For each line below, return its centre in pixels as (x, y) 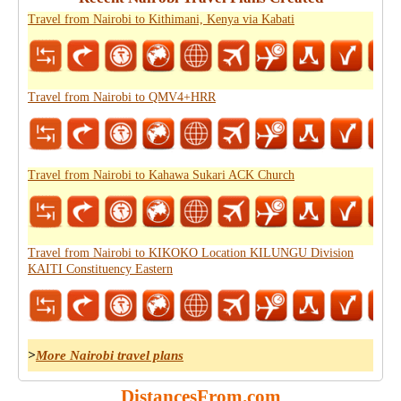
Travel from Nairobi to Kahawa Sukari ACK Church (161, 175)
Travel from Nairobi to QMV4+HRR (122, 97)
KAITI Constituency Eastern (100, 269)
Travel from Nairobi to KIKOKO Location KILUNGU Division (191, 253)
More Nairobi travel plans (110, 355)
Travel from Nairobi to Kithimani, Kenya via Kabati (161, 19)
